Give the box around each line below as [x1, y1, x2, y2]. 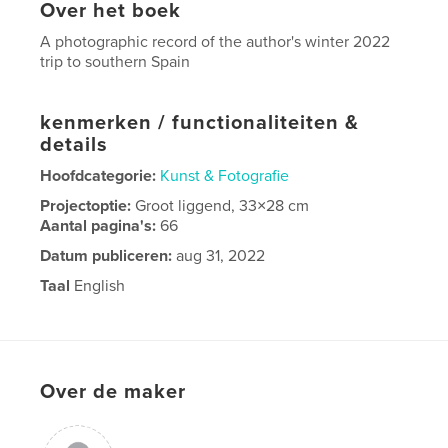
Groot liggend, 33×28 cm [135, 195, 310, 216]
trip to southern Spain [40, 51, 191, 72]
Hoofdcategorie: [40, 165, 157, 186]
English [70, 275, 126, 296]
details [40, 132, 109, 157]
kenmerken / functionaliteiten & [40, 110, 360, 135]
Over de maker [40, 379, 187, 404]
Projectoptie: [40, 195, 136, 216]
